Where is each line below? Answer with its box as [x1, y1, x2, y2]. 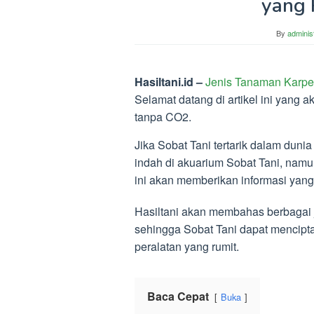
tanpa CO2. [135, 108, 191, 125]
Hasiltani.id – [135, 73, 205, 90]
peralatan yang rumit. [135, 238, 239, 254]
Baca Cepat [147, 287, 209, 304]
